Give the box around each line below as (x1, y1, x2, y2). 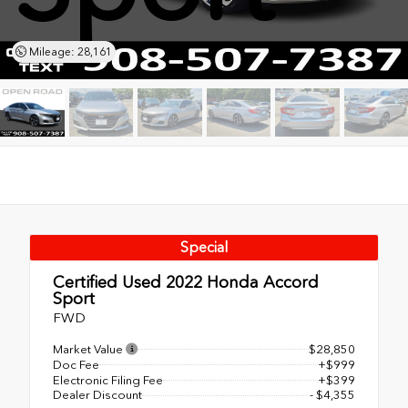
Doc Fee (53, 357, 99, 372)
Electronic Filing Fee (53, 372, 163, 387)
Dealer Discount (53, 388, 142, 403)
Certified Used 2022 (53, 271, 202, 292)
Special (180, 238, 228, 256)
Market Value (53, 342, 126, 356)
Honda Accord (202, 271, 319, 292)
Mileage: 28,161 (25, 46, 112, 58)
